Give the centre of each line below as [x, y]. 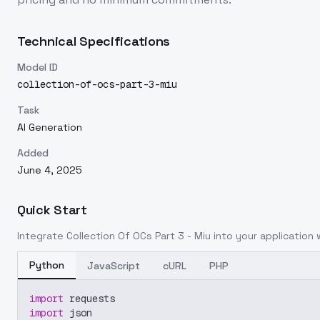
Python [47, 265]
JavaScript [114, 266]
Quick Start [52, 210]
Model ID [37, 67]
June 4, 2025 [50, 170]
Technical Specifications [94, 41]
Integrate [42, 236]
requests [89, 299]
